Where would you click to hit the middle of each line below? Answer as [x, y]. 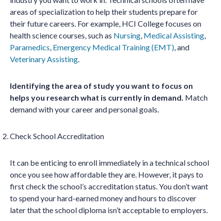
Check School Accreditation [57, 136]
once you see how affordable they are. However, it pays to [107, 175]
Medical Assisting [174, 36]
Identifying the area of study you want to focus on [101, 86]
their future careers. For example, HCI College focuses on [106, 24]
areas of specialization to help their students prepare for [104, 12]
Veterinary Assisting [44, 59]
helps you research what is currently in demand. [97, 98]
